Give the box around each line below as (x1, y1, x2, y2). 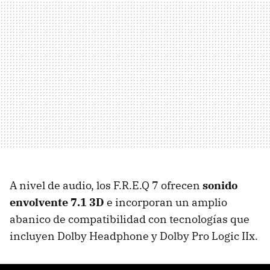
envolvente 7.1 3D (10, 195, 104, 210)
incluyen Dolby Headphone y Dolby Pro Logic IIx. (10, 229, 258, 243)
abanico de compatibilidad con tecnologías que (10, 212, 250, 227)
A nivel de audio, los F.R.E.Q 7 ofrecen (10, 178, 202, 193)
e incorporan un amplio (104, 195, 227, 210)
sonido (202, 178, 237, 193)
